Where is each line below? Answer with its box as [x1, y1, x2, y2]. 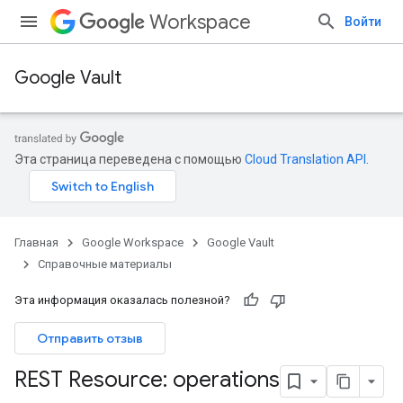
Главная [14, 236, 58, 249]
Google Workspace [82, 236, 184, 249]
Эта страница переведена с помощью [14, 152, 245, 166]
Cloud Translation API [245, 152, 366, 166]
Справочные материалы [38, 257, 172, 271]
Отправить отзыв [37, 330, 143, 346]
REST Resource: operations [14, 366, 280, 394]
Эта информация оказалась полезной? [14, 293, 230, 307]
